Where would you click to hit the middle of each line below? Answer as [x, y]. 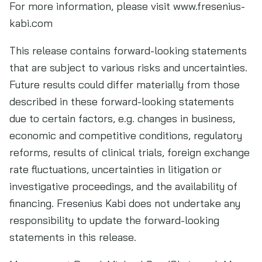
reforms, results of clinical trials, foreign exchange [130, 152]
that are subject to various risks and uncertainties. [128, 68]
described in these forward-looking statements [122, 101]
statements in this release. [73, 237]
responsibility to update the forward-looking [114, 220]
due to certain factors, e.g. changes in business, [122, 118]
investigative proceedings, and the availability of [123, 186]
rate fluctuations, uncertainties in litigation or [116, 169]
